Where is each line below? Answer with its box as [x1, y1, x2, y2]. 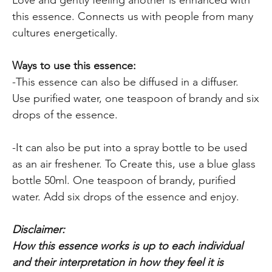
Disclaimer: [12, 222, 66, 236]
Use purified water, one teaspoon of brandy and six [12, 91, 260, 105]
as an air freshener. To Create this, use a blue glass [12, 157, 256, 171]
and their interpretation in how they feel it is [12, 255, 224, 269]
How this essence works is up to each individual [12, 239, 243, 253]
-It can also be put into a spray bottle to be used [12, 140, 248, 154]
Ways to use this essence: [12, 58, 137, 72]
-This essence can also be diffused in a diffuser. [12, 75, 239, 89]
